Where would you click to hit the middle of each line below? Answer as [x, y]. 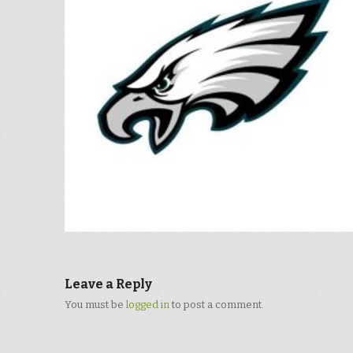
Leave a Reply [108, 284]
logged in [148, 305]
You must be [95, 305]
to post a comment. [217, 305]
